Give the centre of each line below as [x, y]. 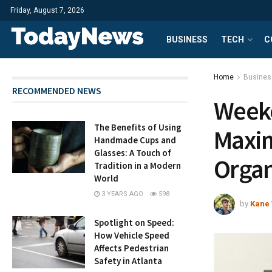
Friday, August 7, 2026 [47, 10]
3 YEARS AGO [122, 194]
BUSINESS [187, 39]
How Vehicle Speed [132, 235]
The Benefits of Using [138, 127]
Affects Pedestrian [132, 248]
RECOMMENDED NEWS [57, 90]
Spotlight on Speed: [134, 223]
